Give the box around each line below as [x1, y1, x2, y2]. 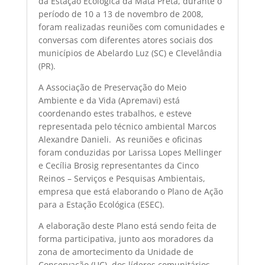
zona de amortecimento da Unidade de [38, 246, 193, 257]
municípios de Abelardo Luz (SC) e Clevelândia [38, 47, 222, 59]
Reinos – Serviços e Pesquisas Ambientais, [38, 173, 205, 184]
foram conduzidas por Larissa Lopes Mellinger [38, 147, 222, 158]
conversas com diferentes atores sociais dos [38, 34, 213, 46]
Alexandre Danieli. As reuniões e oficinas [38, 134, 202, 145]
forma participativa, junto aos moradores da [38, 233, 214, 244]
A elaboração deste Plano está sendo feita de [38, 220, 216, 231]
